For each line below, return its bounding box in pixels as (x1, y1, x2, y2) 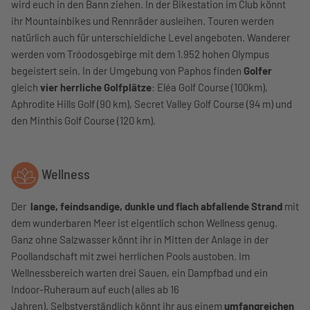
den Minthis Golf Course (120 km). (11, 113, 158, 127)
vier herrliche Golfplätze (40, 80, 152, 93)
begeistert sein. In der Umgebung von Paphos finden (11, 64, 244, 77)
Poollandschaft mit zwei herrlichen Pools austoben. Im (11, 249, 250, 262)
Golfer (244, 64, 272, 77)
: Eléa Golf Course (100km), (152, 80, 268, 93)
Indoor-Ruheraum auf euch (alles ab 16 (11, 282, 179, 295)
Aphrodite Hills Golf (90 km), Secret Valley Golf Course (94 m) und (11, 97, 292, 110)
